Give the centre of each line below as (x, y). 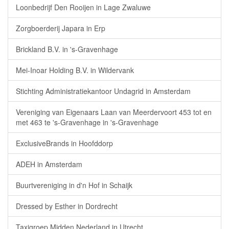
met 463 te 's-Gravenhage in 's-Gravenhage (87, 122)
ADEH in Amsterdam (49, 164)
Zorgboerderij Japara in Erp (61, 28)
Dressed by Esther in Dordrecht (67, 206)
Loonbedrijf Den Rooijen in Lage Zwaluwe (83, 7)
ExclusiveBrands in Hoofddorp (64, 143)
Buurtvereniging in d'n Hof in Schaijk (74, 185)
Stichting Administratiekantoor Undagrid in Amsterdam (103, 91)
